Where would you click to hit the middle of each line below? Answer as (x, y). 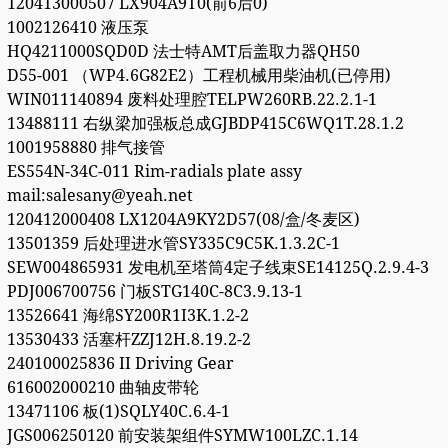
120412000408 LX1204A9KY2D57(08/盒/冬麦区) (183, 220)
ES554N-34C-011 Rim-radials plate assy (154, 172)
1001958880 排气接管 (85, 148)
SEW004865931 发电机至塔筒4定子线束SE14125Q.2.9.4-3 (217, 268)
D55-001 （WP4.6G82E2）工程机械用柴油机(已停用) (198, 76)
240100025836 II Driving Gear (120, 364)
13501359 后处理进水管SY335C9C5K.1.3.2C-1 (173, 244)
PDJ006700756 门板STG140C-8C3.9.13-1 (154, 292)
